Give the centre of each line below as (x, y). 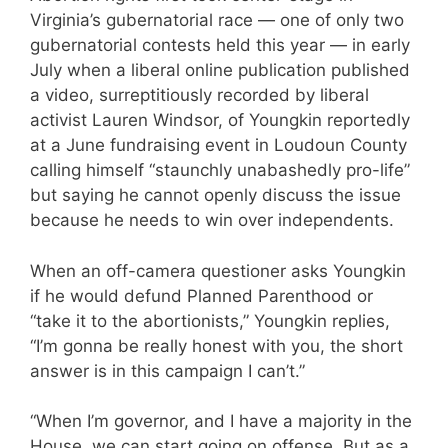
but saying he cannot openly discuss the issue (215, 195)
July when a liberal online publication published (220, 70)
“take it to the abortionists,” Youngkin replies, (210, 320)
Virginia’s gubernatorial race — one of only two (217, 20)
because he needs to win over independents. (212, 220)
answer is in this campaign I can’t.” (167, 370)
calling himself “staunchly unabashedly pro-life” (220, 170)
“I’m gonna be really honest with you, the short (216, 345)
